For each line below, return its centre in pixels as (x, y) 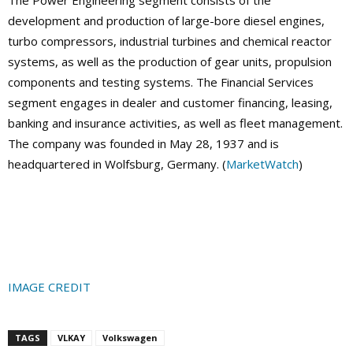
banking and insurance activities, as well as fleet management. (175, 123)
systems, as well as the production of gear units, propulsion (170, 62)
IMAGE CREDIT (49, 287)
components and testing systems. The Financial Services (161, 82)
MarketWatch (262, 164)
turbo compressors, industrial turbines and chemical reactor (170, 41)
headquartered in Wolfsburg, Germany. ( (117, 164)
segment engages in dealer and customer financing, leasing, (170, 103)
